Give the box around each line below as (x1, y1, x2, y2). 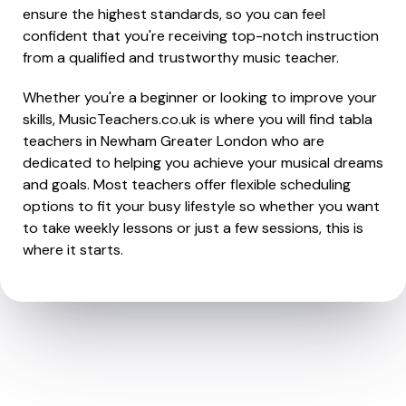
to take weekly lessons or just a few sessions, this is (23, 218, 363, 237)
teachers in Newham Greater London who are (23, 131, 324, 150)
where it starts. (23, 240, 123, 259)
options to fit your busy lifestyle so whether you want (23, 197, 380, 216)
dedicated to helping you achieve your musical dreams (23, 153, 383, 172)
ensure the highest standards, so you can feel (23, 5, 325, 24)
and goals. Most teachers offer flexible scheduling (23, 175, 351, 194)
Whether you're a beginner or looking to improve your (23, 88, 377, 107)
